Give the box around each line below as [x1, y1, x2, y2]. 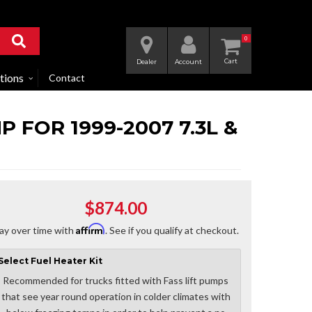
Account [175, 58, 202, 65]
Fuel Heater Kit [31, 256, 102, 267]
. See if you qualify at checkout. [104, 224, 239, 237]
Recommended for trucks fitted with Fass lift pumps [3, 274, 228, 287]
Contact [49, 72, 85, 84]
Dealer [136, 58, 157, 65]
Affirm [75, 223, 105, 235]
